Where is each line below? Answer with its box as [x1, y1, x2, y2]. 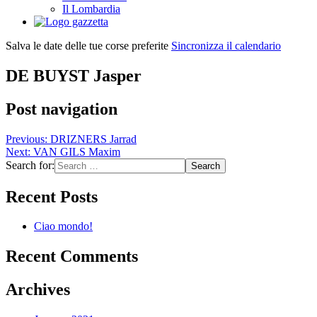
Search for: [6, 158, 54, 171]
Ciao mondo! [34, 220, 93, 233]
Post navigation [6, 99, 117, 118]
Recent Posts [6, 187, 98, 206]
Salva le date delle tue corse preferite [6, 39, 171, 52]
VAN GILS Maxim [33, 145, 120, 158]
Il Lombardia [62, 2, 120, 15]
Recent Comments [6, 247, 138, 266]
